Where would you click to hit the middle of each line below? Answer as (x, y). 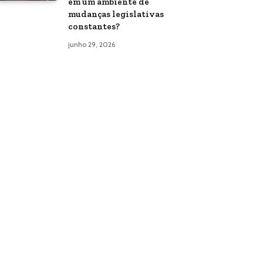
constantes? (94, 26)
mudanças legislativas (116, 14)
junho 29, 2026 (92, 44)
